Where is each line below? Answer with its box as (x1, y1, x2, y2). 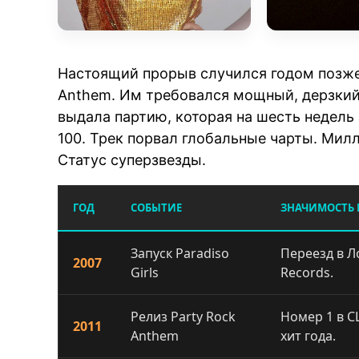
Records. (280, 263, 334, 281)
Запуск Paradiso (131, 244, 230, 262)
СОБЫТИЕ (131, 200, 183, 215)
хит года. (280, 326, 337, 345)
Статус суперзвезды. (58, 151, 207, 168)
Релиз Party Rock (131, 307, 236, 325)
